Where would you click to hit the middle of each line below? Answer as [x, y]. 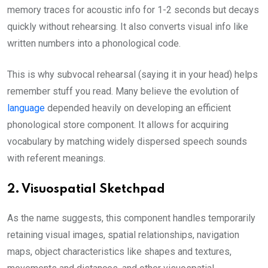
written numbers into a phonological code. [94, 43]
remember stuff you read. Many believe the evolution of [123, 91]
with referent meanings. [56, 158]
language [26, 108]
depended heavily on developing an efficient [138, 108]
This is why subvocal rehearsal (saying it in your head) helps [133, 74]
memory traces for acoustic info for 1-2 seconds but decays [133, 10]
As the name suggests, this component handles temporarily [131, 218]
